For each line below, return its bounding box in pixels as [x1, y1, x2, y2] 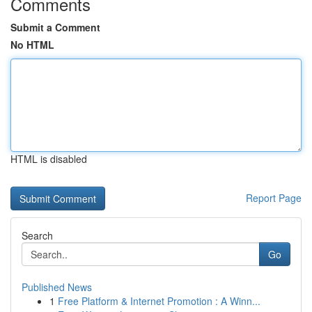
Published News [22, 280, 92, 294]
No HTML [10, 38, 54, 52]
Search [22, 228, 53, 242]
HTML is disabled [10, 152, 87, 166]
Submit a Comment [10, 20, 100, 34]
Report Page [246, 191, 302, 205]
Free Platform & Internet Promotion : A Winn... [58, 294, 260, 308]
